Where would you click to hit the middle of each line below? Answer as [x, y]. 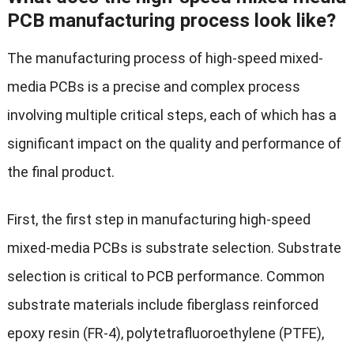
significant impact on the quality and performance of [174, 144]
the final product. [60, 172]
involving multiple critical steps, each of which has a [171, 115]
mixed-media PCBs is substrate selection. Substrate [174, 248]
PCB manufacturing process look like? [171, 21]
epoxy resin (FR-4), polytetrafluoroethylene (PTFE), [165, 333]
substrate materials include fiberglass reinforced [162, 305]
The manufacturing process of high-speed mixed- [165, 58]
